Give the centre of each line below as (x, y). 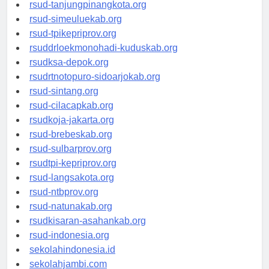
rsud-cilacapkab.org (71, 116)
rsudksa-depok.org (69, 73)
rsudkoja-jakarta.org (72, 131)
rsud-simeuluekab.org (76, 30)
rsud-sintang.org (64, 102)
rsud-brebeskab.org (71, 145)
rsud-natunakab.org (71, 217)
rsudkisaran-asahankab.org (88, 232)
